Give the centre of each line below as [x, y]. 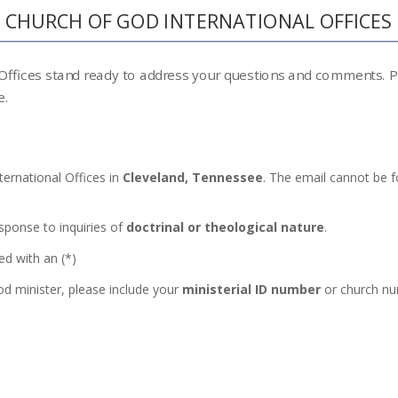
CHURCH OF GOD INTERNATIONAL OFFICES [199, 21]
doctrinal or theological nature [225, 227]
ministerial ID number [251, 289]
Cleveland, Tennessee [193, 177]
